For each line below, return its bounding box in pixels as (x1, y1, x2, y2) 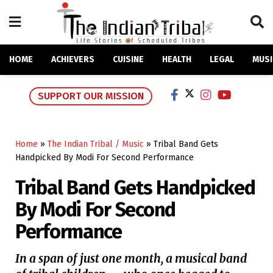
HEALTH (162, 54, 191, 65)
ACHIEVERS (51, 54, 94, 65)
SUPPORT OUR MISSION (38, 90, 144, 102)
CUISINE (113, 54, 144, 65)
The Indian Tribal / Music (48, 139, 144, 150)
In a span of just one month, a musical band (15, 251, 247, 266)
